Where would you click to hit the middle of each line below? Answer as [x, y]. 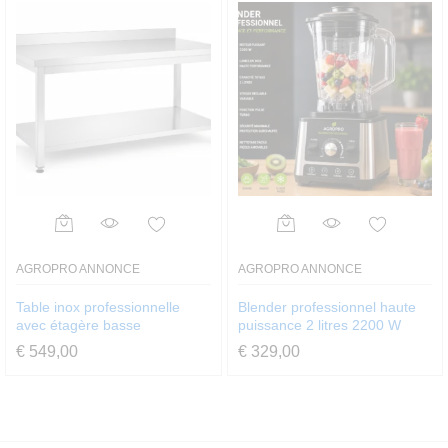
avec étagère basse [78, 325]
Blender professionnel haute [326, 307]
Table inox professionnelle [98, 307]
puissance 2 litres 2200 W [319, 325]
